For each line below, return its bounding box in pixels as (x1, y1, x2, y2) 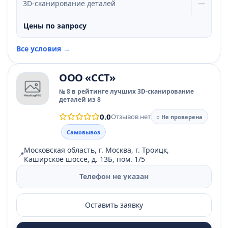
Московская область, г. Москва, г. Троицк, (24, 145, 169, 155)
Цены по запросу (23, 21, 87, 31)
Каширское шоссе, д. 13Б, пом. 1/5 (24, 154, 145, 164)
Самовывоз (67, 128, 100, 136)
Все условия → (16, 44, 70, 53)
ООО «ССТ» (59, 71, 116, 84)
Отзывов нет (111, 111, 151, 121)
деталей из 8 (59, 95, 101, 104)
